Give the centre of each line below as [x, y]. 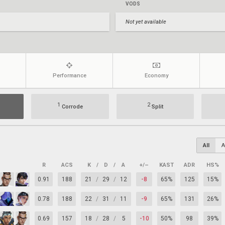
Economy [156, 76]
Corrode [71, 107]
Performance [69, 76]
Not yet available [146, 22]
